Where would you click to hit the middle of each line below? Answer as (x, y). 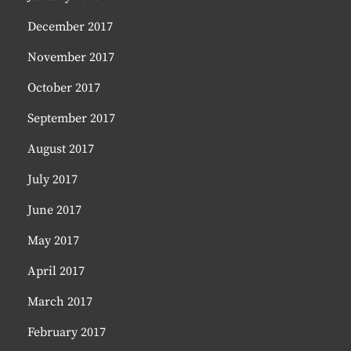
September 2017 (71, 118)
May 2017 (53, 241)
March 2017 (60, 302)
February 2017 (67, 332)
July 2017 (52, 179)
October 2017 (64, 88)
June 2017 (54, 210)
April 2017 (56, 271)
